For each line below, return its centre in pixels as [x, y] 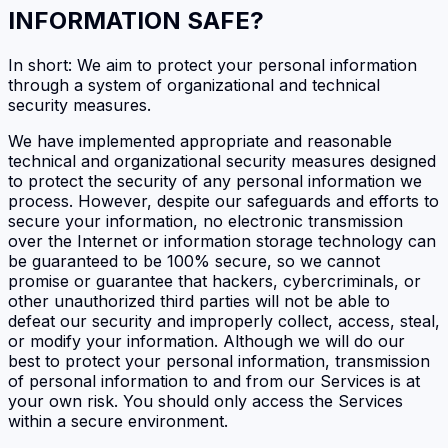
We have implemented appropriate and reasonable [200, 140]
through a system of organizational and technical [194, 84]
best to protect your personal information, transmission [219, 360]
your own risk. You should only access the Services [205, 400]
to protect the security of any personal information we [215, 180]
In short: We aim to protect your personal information [212, 64]
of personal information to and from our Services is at [214, 380]
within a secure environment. [118, 420]
